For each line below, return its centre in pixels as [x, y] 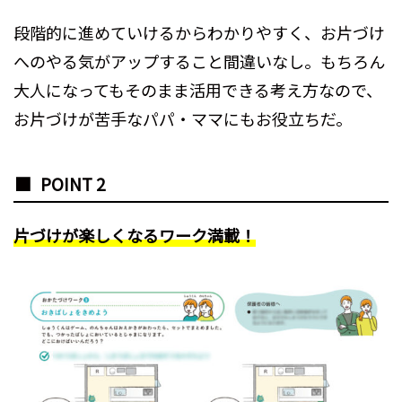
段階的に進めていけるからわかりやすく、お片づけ [199, 32]
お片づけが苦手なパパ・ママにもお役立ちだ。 [183, 118]
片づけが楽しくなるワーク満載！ [135, 235]
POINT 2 [73, 183]
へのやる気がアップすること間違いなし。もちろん [199, 61]
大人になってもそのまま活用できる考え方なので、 [198, 89]
